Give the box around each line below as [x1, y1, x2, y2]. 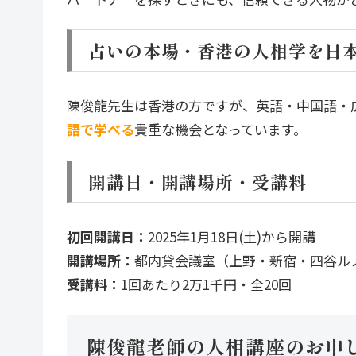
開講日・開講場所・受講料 [88, 168, 307, 194]
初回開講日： [67, 226, 148, 246]
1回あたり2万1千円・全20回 [121, 273, 292, 294]
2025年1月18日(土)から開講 [148, 226, 315, 246]
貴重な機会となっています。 [134, 119, 307, 140]
